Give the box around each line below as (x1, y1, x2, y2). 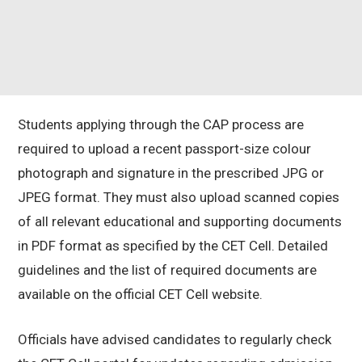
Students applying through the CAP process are (18, 116, 304, 133)
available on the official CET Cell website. (18, 286, 263, 303)
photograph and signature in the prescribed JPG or (18, 165, 324, 182)
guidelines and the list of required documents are (18, 262, 317, 279)
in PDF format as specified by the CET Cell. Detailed (18, 238, 328, 255)
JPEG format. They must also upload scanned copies (18, 189, 339, 206)
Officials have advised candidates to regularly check (18, 331, 331, 348)
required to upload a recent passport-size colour (18, 141, 311, 158)
